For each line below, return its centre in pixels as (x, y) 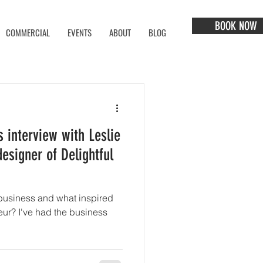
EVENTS (80, 32)
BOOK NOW (236, 26)
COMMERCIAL (28, 32)
